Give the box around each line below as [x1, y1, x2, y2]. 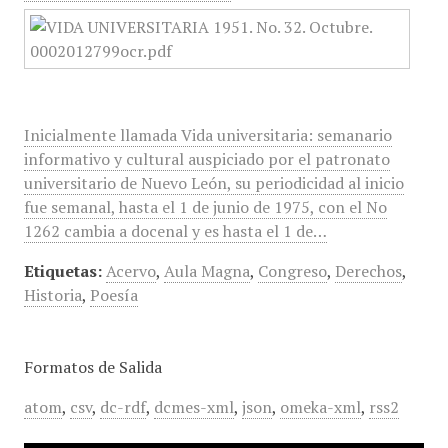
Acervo [105, 260, 156, 282]
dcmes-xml [153, 396, 234, 418]
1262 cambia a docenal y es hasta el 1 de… [23, 220, 327, 242]
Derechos [334, 260, 402, 282]
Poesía [89, 284, 138, 306]
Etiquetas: [23, 260, 102, 282]
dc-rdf [99, 396, 146, 418]
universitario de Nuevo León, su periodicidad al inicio [23, 172, 404, 194]
